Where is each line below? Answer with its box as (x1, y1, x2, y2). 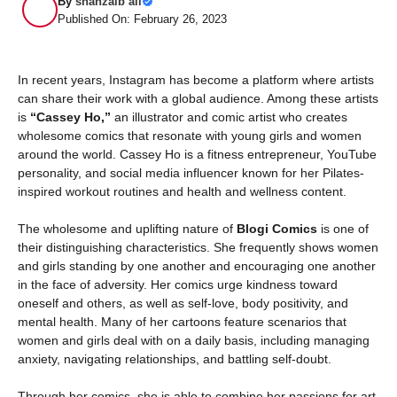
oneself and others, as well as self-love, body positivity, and (18, 296, 348, 310)
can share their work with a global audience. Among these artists (18, 91, 378, 105)
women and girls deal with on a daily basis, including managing (18, 333, 370, 347)
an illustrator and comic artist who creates (111, 110, 347, 124)
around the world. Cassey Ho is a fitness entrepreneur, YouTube (18, 147, 377, 161)
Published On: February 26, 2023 (58, 12, 227, 26)
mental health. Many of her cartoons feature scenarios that (18, 315, 346, 329)
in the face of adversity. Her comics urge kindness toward (18, 277, 338, 292)
